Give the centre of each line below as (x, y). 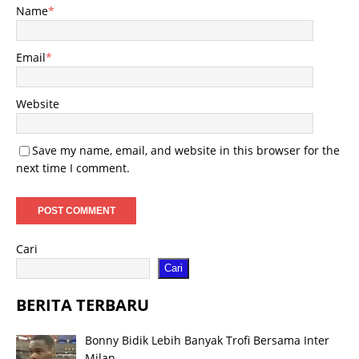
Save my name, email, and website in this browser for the (186, 150)
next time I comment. (73, 167)
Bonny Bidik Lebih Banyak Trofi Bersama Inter (207, 340)
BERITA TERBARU (83, 305)
